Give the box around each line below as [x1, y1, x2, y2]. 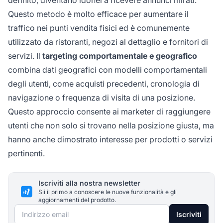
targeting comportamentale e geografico [42, 51, 197, 61]
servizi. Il [8, 51, 42, 61]
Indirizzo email [14, 206, 68, 216]
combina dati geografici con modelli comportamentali [8, 65, 207, 75]
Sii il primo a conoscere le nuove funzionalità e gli [38, 188, 177, 196]
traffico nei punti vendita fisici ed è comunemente [8, 23, 190, 33]
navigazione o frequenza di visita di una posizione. [8, 93, 195, 103]
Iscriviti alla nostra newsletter [38, 179, 140, 188]
